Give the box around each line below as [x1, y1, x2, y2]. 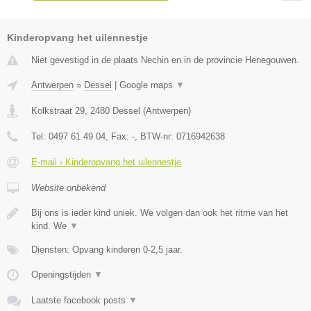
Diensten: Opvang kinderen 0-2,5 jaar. [31, 244, 183, 255]
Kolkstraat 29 [31, 105, 85, 116]
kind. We [31, 220, 69, 231]
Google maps [119, 79, 176, 90]
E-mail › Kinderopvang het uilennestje [31, 156, 181, 167]
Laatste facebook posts [31, 294, 128, 305]
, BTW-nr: [135, 131, 176, 142]
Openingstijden [31, 269, 94, 280]
